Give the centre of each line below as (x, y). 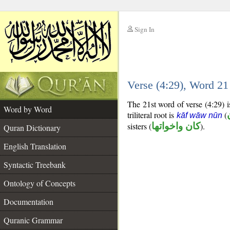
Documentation (28, 202)
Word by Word (28, 109)
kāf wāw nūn (199, 115)
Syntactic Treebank (35, 165)
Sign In (145, 29)
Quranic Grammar (33, 220)
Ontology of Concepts (40, 183)
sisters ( (139, 126)
